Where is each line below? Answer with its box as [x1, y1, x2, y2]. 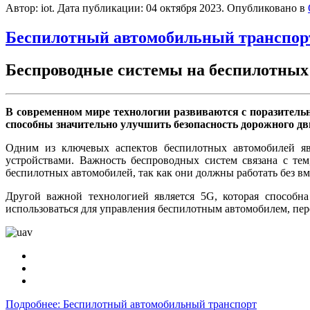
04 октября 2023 [146, 2, 221, 15]
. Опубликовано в [221, 2, 308, 15]
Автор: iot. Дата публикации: [6, 2, 146, 15]
